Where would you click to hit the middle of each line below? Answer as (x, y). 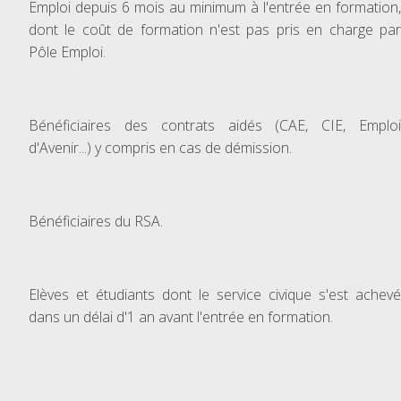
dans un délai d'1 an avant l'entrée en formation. (181, 317)
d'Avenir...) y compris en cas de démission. (160, 148)
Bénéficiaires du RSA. (96, 221)
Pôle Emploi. (67, 52)
